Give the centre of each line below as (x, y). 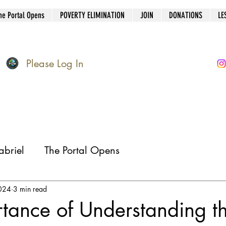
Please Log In (55, 63)
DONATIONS (186, 15)
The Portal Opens (82, 150)
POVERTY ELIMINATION (92, 15)
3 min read (30, 189)
